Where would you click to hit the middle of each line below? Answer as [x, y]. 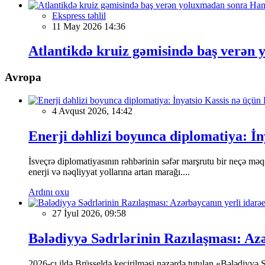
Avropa [23, 77]
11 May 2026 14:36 [89, 26]
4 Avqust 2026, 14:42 [92, 111]
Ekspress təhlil [79, 15]
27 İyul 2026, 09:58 [89, 213]
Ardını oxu [49, 192]
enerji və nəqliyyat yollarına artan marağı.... [109, 172]
